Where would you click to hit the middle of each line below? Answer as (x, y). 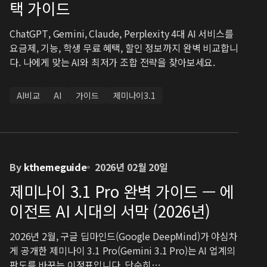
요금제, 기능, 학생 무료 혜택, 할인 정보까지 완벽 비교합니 (124, 48)
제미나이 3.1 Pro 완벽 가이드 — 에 (122, 191)
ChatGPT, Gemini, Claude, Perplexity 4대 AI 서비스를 (122, 33)
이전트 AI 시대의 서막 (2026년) (110, 211)
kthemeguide (55, 167)
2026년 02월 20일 (131, 167)
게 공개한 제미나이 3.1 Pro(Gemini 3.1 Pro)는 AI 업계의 (123, 250)
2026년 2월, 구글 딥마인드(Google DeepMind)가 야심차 (124, 236)
